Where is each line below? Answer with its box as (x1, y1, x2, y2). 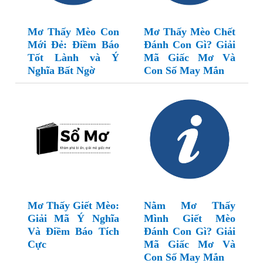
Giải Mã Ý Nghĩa (27, 213, 119, 225)
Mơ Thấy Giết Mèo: (27, 200, 119, 212)
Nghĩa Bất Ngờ (27, 65, 95, 77)
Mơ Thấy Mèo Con (27, 26, 119, 38)
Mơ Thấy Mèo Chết (144, 26, 235, 38)
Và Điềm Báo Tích (27, 225, 119, 238)
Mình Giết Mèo (144, 213, 235, 225)
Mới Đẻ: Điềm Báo (27, 39, 119, 51)
